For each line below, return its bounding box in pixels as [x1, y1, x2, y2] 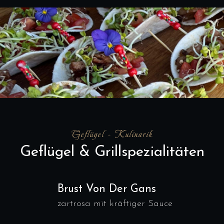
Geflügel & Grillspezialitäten [19, 144, 204, 160]
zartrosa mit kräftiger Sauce [57, 199, 172, 208]
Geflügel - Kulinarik [71, 127, 153, 141]
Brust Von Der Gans [57, 183, 156, 195]
